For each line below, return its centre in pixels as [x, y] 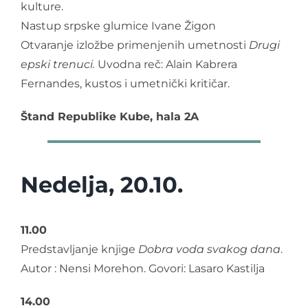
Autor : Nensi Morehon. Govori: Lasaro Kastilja [143, 268]
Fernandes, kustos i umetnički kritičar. [125, 83]
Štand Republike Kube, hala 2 [106, 116]
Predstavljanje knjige [79, 249]
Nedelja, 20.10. [102, 184]
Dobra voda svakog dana [209, 249]
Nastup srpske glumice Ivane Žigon [118, 25]
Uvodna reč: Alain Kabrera [166, 64]
